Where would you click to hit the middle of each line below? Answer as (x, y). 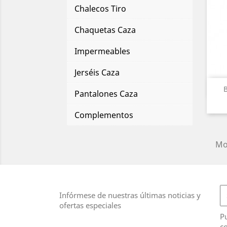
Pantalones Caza (106, 93)
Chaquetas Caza (105, 30)
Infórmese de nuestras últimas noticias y (130, 195)
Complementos (104, 115)
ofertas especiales (90, 205)
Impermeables (102, 51)
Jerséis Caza (97, 72)
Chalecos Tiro (100, 8)
